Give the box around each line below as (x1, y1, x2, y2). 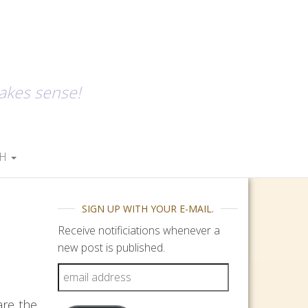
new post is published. (57, 240, 165, 255)
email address (56, 263, 135, 278)
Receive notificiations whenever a (57, 223, 220, 238)
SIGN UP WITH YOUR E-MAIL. (81, 202, 214, 215)
